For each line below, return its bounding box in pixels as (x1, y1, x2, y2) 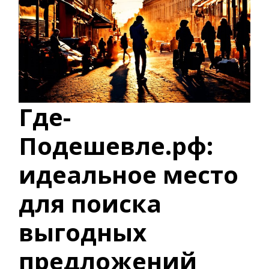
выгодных (19, 215, 147, 249)
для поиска (19, 186, 162, 220)
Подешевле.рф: (19, 128, 213, 162)
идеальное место (19, 157, 238, 191)
